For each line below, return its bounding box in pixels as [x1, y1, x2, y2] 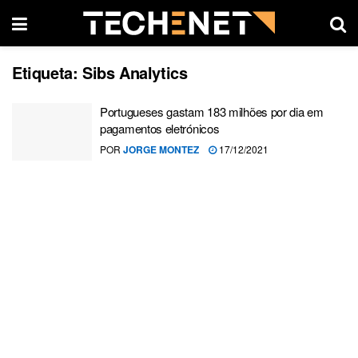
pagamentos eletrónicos [100, 120, 220, 137]
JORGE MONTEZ [123, 142, 199, 157]
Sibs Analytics [82, 61, 188, 84]
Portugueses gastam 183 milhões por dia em [100, 103, 324, 120]
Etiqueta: [12, 61, 82, 84]
